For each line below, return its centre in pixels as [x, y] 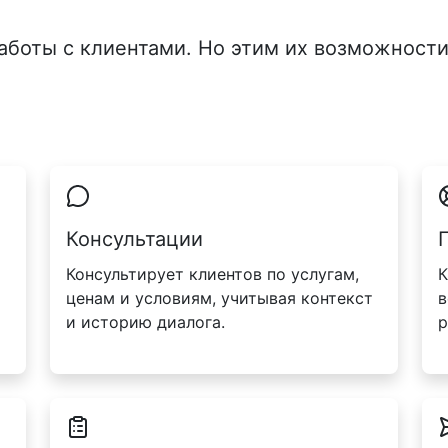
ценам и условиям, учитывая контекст [219, 297]
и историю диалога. [145, 321]
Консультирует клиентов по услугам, [212, 273]
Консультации [134, 238]
